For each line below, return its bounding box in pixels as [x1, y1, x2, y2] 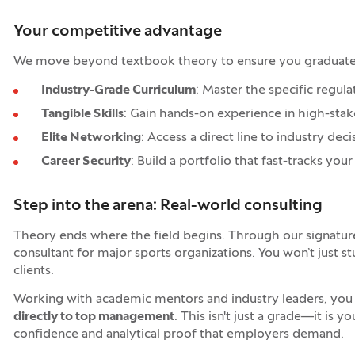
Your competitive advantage [13, 25, 222, 39]
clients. [13, 265, 54, 277]
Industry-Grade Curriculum [40, 84, 196, 97]
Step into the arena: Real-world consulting [13, 199, 323, 213]
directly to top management [13, 311, 174, 323]
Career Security [40, 155, 131, 168]
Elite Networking [40, 132, 141, 144]
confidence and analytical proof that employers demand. [13, 328, 344, 341]
